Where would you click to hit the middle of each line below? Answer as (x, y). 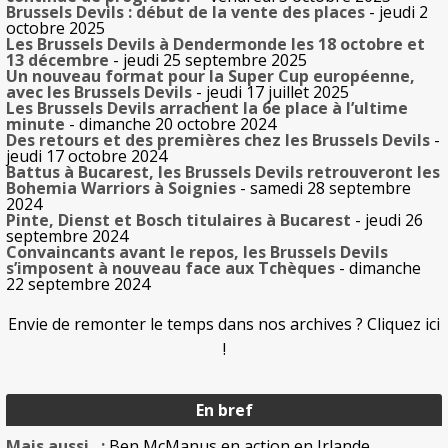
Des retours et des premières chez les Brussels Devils (218, 139)
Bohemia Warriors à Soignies (121, 187)
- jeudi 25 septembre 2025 (208, 59)
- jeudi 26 (387, 219)
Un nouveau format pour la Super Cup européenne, (210, 75)
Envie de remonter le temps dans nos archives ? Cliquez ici (224, 323)
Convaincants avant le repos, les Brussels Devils (197, 251)
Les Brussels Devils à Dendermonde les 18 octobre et (215, 43)
